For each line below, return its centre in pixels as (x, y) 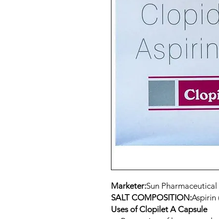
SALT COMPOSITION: (151, 197)
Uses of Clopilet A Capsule (159, 209)
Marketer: (129, 186)
